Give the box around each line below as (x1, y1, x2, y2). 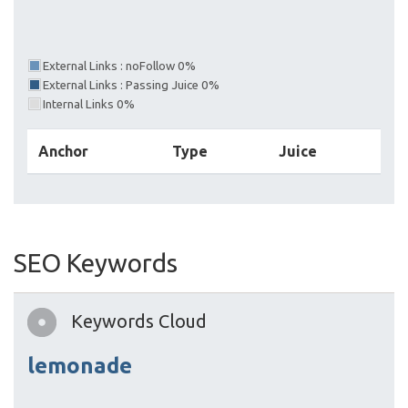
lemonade (27, 353, 132, 378)
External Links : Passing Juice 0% (43, 78, 219, 92)
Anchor (38, 143, 88, 159)
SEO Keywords (14, 249, 178, 277)
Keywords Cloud (71, 311, 207, 331)
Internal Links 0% (43, 97, 135, 111)
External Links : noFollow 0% (43, 59, 196, 73)
